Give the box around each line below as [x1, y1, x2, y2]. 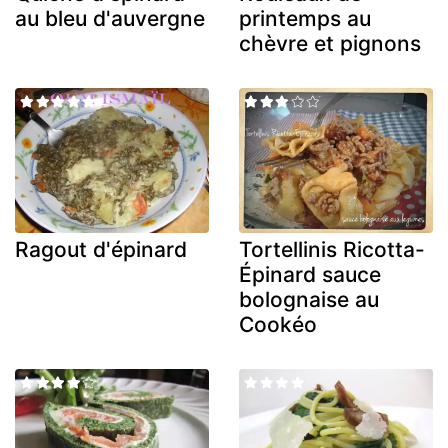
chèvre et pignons [239, 30, 421, 56]
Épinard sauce [239, 262, 381, 288]
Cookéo [239, 312, 317, 338]
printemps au [239, 5, 371, 31]
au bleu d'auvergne [15, 5, 205, 31]
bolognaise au [239, 287, 379, 313]
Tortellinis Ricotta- [239, 237, 425, 263]
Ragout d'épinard [15, 237, 187, 263]
